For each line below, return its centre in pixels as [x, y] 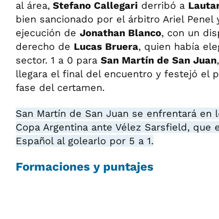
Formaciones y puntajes [85, 167]
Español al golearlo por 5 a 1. [85, 141]
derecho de [45, 47]
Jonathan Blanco [120, 33]
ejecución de [48, 33]
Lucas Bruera [106, 47]
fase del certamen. [60, 88]
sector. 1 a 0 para [58, 60]
